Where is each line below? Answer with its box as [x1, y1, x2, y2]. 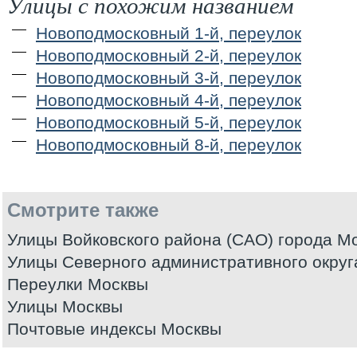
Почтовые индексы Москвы [7, 320, 222, 338]
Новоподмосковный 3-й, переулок [36, 69, 301, 87]
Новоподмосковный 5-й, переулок [36, 113, 301, 131]
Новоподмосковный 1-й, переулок [36, 24, 301, 42]
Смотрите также [7, 199, 159, 221]
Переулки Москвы [7, 275, 148, 293]
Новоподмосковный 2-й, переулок [36, 46, 301, 65]
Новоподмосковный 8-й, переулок [36, 135, 301, 154]
